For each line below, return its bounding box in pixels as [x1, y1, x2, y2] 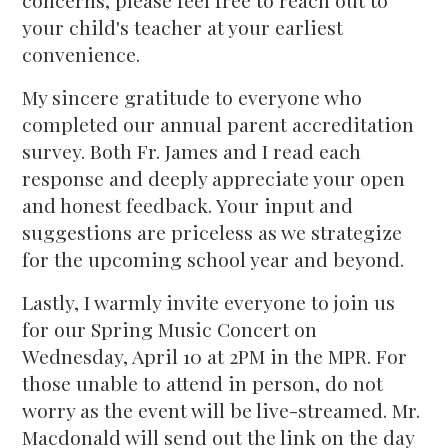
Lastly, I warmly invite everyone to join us [22, 289, 396, 315]
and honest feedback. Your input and [22, 192, 354, 218]
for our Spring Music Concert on [22, 316, 318, 342]
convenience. [22, 41, 141, 67]
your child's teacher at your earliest [22, 14, 344, 40]
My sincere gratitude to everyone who [22, 84, 363, 110]
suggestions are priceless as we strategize [22, 219, 403, 245]
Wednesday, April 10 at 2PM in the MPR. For [22, 343, 408, 369]
